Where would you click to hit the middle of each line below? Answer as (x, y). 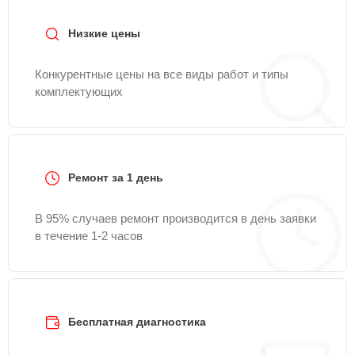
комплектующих (79, 92)
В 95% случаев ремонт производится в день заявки (176, 218)
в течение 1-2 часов (89, 236)
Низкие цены (104, 33)
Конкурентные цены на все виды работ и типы (162, 74)
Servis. (38, 11)
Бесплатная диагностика (137, 322)
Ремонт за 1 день (116, 177)
